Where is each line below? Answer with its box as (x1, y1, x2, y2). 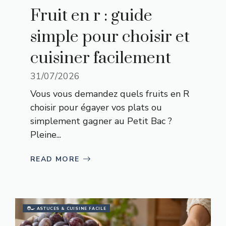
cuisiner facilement (30, 47, 171, 69)
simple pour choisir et (30, 26, 190, 47)
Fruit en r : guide (30, 5, 152, 26)
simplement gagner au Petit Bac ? (30, 115, 172, 127)
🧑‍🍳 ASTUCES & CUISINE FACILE (27, 205, 106, 211)
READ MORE (30, 154, 80, 164)
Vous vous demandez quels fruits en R (30, 87, 189, 100)
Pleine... (30, 128, 61, 141)
